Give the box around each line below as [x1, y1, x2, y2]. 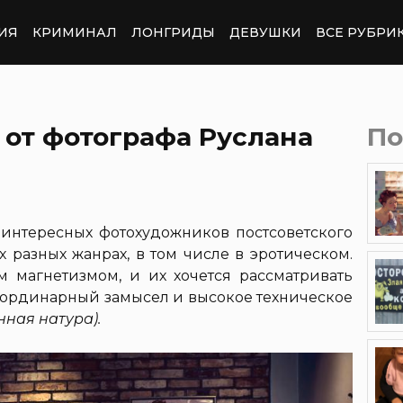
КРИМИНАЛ [32, 23, 117, 40]
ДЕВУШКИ [229, 23, 301, 40]
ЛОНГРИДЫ [131, 23, 215, 40]
